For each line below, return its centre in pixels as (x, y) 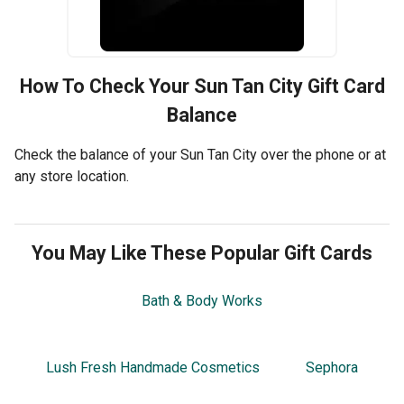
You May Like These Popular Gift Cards (202, 253)
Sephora (331, 368)
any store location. (72, 177)
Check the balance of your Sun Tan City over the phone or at (200, 155)
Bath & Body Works (202, 301)
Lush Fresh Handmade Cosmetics (153, 368)
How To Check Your (106, 87)
